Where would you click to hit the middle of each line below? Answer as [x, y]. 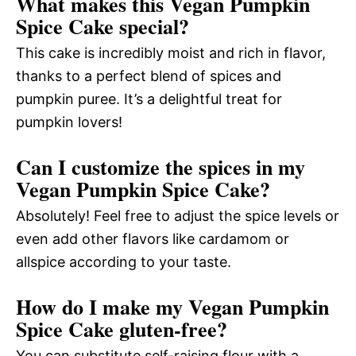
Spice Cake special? [103, 27]
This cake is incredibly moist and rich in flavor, [171, 53]
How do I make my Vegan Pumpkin [172, 307]
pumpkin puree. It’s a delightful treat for [149, 99]
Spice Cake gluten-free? [122, 329]
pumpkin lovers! [69, 122]
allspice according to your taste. [124, 262]
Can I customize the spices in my [161, 167]
